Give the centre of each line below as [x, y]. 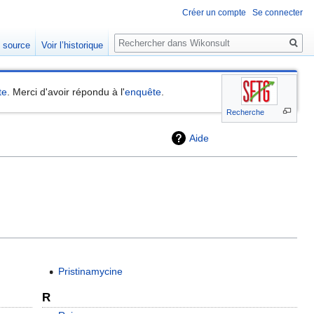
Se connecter [278, 13]
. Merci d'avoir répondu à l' [66, 92]
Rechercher [152, 35]
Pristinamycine [90, 272]
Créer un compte [214, 13]
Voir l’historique [73, 46]
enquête [143, 92]
